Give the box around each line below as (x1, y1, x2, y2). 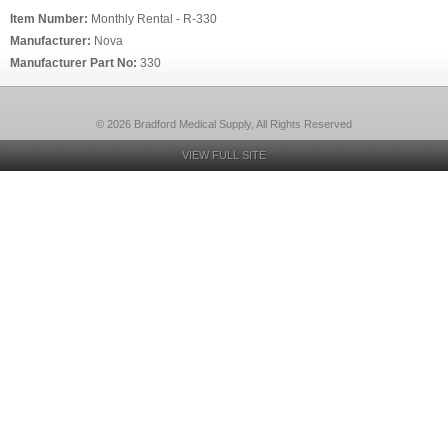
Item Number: (10, 12, 91, 26)
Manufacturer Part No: (10, 56, 140, 70)
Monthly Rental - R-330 (91, 12, 217, 26)
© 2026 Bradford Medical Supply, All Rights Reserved (96, 118, 352, 130)
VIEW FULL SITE (182, 149, 266, 161)
